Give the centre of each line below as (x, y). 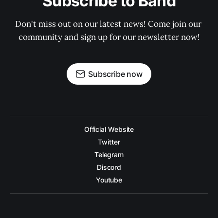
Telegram (109, 154)
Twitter (109, 142)
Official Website (109, 129)
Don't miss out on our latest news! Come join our (109, 24)
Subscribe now (115, 74)
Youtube (109, 180)
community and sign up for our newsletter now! (109, 37)
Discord (109, 167)
